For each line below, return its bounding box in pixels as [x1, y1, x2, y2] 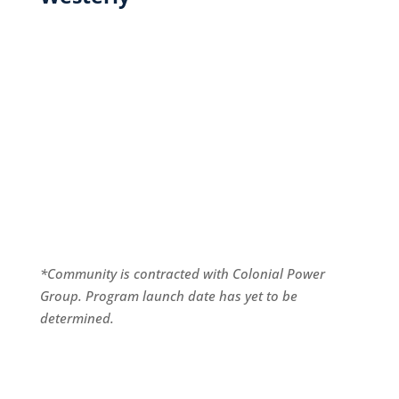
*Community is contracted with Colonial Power [39, 265, 325, 282]
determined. [39, 309, 118, 327]
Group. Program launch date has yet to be [39, 287, 297, 305]
